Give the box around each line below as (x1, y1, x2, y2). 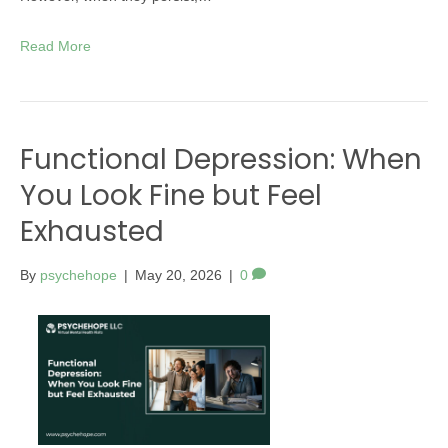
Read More (20, 37, 91, 54)
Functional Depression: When (20, 139, 422, 179)
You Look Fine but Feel (20, 175, 322, 215)
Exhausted (20, 211, 164, 251)
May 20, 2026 (135, 266, 222, 283)
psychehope (40, 266, 117, 283)
